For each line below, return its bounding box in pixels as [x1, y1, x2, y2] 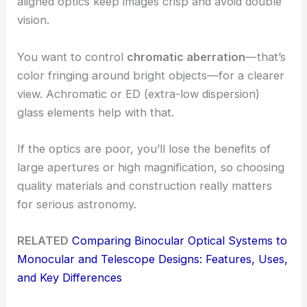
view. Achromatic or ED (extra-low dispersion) [17, 86, 260, 101]
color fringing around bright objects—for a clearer [17, 68, 285, 82]
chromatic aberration [127, 49, 246, 64]
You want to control [17, 49, 127, 64]
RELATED [17, 234, 69, 248]
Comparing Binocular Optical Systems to [72, 234, 288, 248]
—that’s [245, 49, 286, 64]
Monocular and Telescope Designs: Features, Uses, [17, 252, 288, 267]
